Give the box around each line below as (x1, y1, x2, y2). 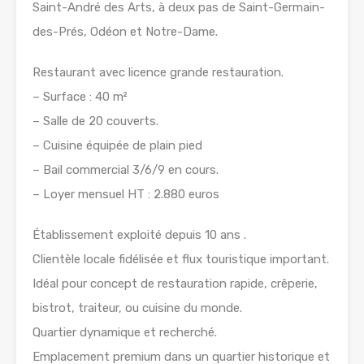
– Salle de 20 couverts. (32, 114, 158, 129)
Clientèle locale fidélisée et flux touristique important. (32, 252, 329, 267)
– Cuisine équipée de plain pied (32, 138, 202, 154)
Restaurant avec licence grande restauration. (32, 65, 284, 80)
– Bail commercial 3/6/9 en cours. (32, 162, 219, 178)
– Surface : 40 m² (32, 89, 128, 105)
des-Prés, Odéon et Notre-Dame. (32, 24, 218, 40)
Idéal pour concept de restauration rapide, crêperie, (32, 276, 318, 292)
